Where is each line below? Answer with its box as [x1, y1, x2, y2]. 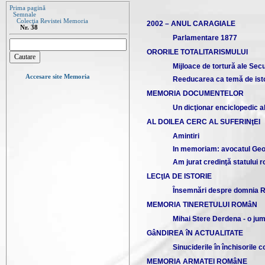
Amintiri [173, 132, 199, 140]
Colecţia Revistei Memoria [17, 18, 88, 24]
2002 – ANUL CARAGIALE [147, 20, 235, 28]
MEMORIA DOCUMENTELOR [147, 89, 244, 98]
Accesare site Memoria [25, 73, 90, 80]
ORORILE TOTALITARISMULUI [147, 48, 248, 56]
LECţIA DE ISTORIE [147, 172, 212, 180]
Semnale [13, 11, 36, 18]
